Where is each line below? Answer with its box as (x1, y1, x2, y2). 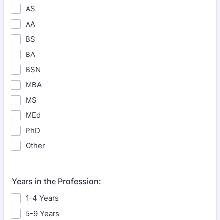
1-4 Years (26, 193, 59, 203)
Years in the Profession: (12, 176, 101, 186)
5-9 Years (26, 209, 59, 218)
